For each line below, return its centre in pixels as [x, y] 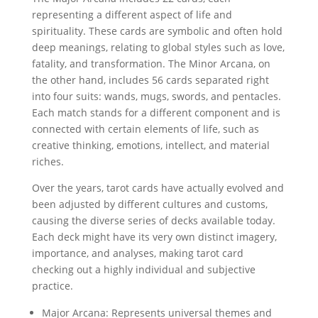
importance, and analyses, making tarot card [137, 253]
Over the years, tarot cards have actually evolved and [158, 188]
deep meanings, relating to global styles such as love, [158, 47]
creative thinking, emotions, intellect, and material [150, 145]
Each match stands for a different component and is [156, 113]
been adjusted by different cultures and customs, [149, 204]
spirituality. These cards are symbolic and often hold [157, 31]
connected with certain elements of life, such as [145, 129]
